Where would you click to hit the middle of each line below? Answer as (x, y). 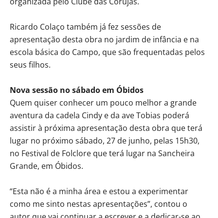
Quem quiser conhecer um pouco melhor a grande (103, 102)
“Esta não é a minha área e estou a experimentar (99, 191)
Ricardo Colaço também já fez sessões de (85, 27)
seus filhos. (30, 64)
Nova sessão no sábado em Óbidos (77, 90)
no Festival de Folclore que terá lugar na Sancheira (102, 153)
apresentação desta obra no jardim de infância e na (104, 39)
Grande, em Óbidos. (46, 166)
